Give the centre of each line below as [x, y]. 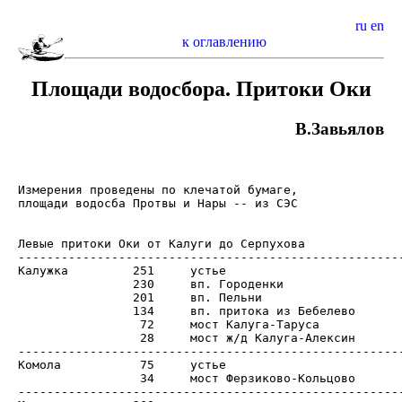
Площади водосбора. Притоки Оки [201, 88]
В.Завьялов [340, 128]
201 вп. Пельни [75, 297]
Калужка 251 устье [43, 270]
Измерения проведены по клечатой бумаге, [158, 189]
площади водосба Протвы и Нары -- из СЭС [158, 203]
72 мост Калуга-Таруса [75, 324]
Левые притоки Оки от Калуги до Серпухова [162, 243]
